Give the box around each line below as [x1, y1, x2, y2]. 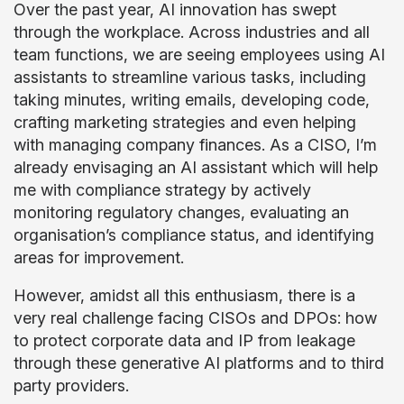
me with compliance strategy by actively [14, 180, 311, 199]
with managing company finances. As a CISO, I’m [14, 135, 377, 154]
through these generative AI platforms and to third [14, 353, 384, 372]
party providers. [14, 376, 129, 395]
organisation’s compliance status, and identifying [14, 225, 374, 244]
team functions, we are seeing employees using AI [14, 45, 385, 64]
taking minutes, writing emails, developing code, [14, 90, 370, 109]
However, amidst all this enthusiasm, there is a [14, 286, 355, 305]
